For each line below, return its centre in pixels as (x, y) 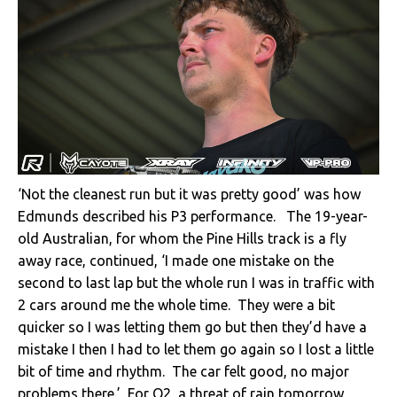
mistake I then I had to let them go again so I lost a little (196, 350)
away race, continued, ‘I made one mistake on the (176, 261)
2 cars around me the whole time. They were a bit (176, 305)
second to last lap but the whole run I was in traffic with (196, 283)
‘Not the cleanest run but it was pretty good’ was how (189, 195)
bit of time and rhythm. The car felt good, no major (183, 372)
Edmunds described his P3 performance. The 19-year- (193, 217)
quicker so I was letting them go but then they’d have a (192, 327)
